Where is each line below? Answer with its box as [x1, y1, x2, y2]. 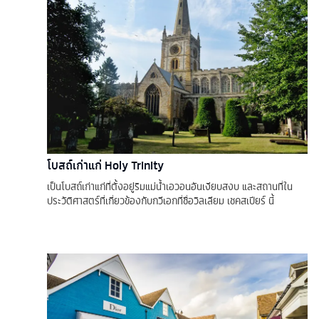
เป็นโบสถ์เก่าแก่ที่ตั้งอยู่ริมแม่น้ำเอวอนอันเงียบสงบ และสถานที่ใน [47, 178, 293, 194]
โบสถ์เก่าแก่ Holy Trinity [47, 155, 164, 174]
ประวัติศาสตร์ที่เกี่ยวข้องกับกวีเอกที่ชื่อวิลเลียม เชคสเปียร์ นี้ [47, 192, 274, 209]
